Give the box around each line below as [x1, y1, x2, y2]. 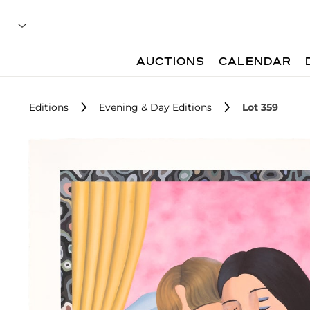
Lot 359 [242, 101, 278, 113]
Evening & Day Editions [99, 101, 212, 113]
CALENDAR [219, 57, 292, 68]
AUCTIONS [136, 57, 206, 68]
